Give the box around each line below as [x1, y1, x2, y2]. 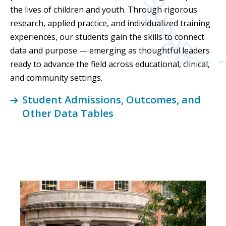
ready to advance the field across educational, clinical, [10, 59, 210, 70]
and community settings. [10, 72, 102, 84]
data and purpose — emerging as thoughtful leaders [10, 45, 210, 56]
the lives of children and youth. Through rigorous [10, 4, 197, 16]
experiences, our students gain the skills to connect [10, 31, 204, 43]
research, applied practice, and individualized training [10, 18, 210, 29]
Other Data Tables [22, 106, 114, 121]
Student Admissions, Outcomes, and [22, 93, 201, 107]
